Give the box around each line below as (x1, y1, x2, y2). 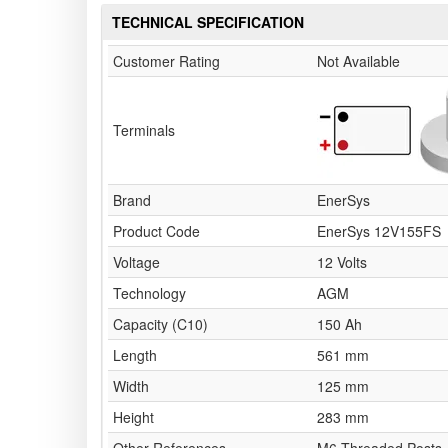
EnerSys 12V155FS (317, 221, 441, 242)
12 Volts (317, 252, 367, 273)
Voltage (113, 252, 160, 273)
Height (113, 407, 154, 428)
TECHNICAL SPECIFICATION (112, 12, 304, 33)
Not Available (317, 51, 400, 72)
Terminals (113, 120, 175, 141)
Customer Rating (113, 51, 220, 72)
